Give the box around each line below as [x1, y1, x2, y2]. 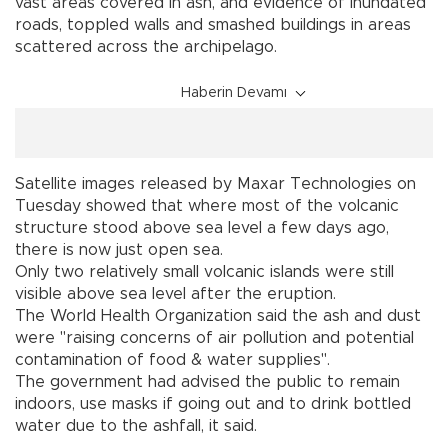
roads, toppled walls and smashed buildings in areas [15, 16, 411, 33]
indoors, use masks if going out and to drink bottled [15, 395, 411, 412]
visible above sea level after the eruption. [15, 285, 336, 302]
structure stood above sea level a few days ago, [15, 219, 389, 236]
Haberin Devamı [181, 85, 287, 100]
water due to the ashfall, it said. [15, 417, 257, 434]
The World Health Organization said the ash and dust [15, 307, 421, 324]
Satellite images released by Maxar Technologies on [15, 175, 416, 192]
